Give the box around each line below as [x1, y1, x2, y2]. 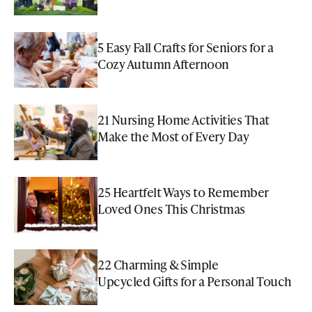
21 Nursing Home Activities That [97, 110, 270, 128]
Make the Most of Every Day [97, 127, 249, 145]
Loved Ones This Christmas [97, 199, 245, 217]
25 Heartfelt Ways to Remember [97, 182, 269, 201]
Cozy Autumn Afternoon [97, 54, 229, 72]
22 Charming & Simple [97, 255, 218, 273]
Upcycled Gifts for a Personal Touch [97, 272, 292, 290]
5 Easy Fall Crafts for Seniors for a [97, 38, 273, 56]
